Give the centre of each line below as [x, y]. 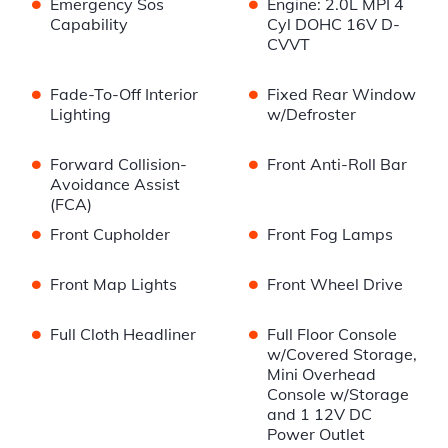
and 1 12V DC [319, 414]
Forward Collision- [118, 164]
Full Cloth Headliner [123, 334]
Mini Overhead [321, 374]
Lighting [80, 114]
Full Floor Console [331, 334]
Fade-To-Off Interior [124, 94]
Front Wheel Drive [334, 284]
